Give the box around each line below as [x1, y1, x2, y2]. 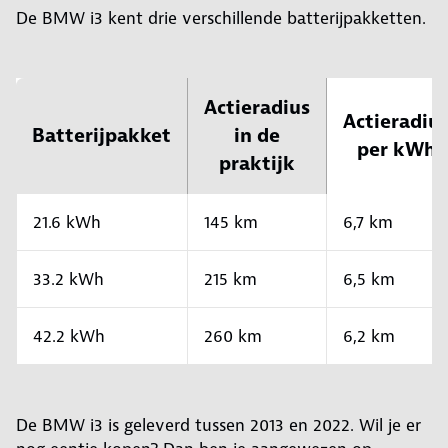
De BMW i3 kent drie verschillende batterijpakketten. [16, 7, 426, 30]
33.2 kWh [33, 268, 104, 291]
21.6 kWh [33, 211, 101, 234]
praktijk [219, 151, 295, 177]
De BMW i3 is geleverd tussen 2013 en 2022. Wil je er [16, 414, 421, 437]
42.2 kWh [33, 325, 105, 348]
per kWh [356, 137, 436, 163]
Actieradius [204, 95, 310, 121]
